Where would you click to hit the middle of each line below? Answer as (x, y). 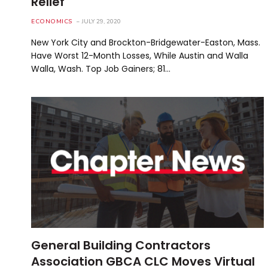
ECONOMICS (52, 21)
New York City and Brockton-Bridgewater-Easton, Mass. (146, 42)
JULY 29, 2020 (101, 21)
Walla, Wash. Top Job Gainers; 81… (101, 68)
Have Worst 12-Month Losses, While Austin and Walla (140, 55)
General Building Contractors (121, 245)
